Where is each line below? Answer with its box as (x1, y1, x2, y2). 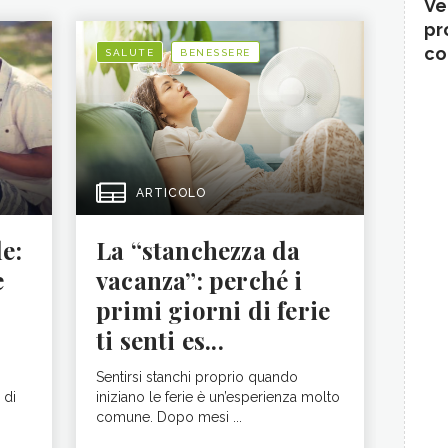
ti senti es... (96, 323, 224, 356)
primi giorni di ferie (96, 293, 331, 326)
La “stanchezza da (96, 233, 301, 266)
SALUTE (105, 46, 154, 58)
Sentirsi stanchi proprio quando (96, 368, 298, 385)
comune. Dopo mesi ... (96, 408, 242, 425)
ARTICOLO (136, 185, 206, 200)
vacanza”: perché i (96, 263, 303, 296)
